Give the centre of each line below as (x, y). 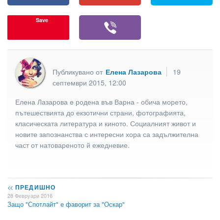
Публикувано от (79, 71)
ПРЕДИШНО (34, 187)
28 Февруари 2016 (30, 196)
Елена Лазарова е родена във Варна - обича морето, (101, 101)
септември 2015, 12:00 (89, 82)
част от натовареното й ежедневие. (73, 145)
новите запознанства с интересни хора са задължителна (107, 134)
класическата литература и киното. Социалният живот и (106, 123)
